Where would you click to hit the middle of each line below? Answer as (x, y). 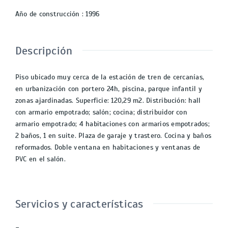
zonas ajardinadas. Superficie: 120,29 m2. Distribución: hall (108, 101)
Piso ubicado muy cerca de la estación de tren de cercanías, (110, 77)
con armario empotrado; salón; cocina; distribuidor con (101, 112)
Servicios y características (79, 204)
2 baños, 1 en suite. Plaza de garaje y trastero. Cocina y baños (113, 136)
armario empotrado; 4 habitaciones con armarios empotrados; (112, 124)
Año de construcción (49, 14)
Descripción (44, 51)
